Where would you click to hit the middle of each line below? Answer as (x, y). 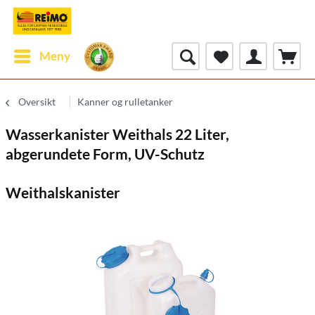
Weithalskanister (63, 192)
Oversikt (37, 102)
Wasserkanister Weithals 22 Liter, (117, 134)
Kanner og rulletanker (125, 102)
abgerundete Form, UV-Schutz (105, 154)
